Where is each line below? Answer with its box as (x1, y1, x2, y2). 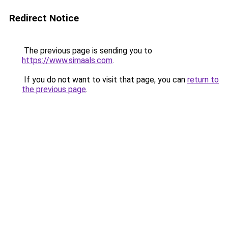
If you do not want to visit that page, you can (22, 75, 187, 84)
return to (187, 75, 219, 84)
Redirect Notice (9, 12, 79, 24)
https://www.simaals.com (22, 55, 112, 65)
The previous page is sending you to (22, 46, 152, 55)
